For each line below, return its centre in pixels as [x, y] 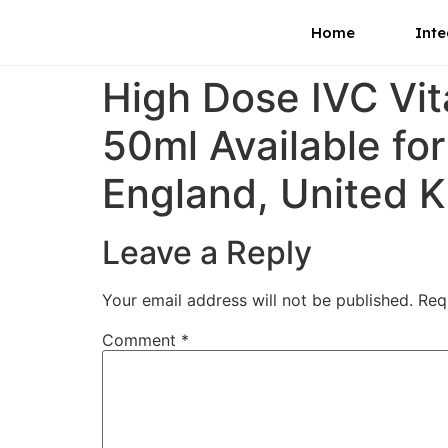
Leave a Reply [207, 252]
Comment [141, 340]
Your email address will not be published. [257, 300]
